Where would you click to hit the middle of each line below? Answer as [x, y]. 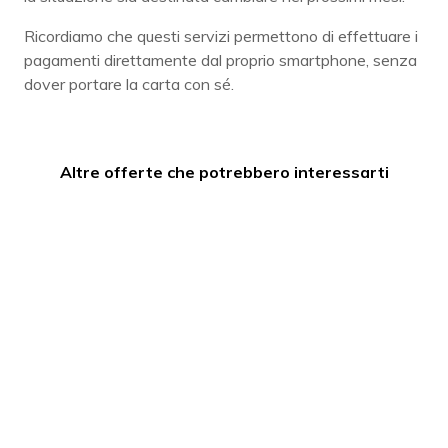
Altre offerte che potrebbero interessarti [224, 171]
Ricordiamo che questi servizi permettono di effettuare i [221, 35]
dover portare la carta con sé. [129, 83]
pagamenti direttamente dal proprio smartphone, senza [220, 59]
